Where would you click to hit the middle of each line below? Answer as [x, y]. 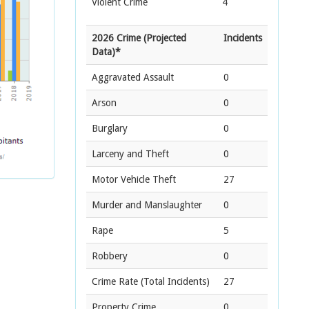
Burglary [110, 128]
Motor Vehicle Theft [134, 179]
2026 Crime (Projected [139, 38]
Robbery [110, 256]
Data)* [106, 52]
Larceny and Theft [130, 154]
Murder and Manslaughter [147, 205]
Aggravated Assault [133, 77]
